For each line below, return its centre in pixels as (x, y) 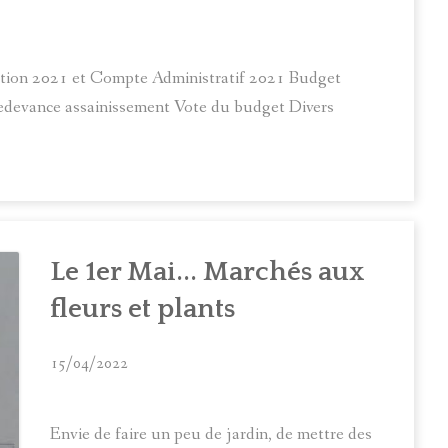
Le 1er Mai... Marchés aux (207, 271)
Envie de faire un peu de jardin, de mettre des (211, 434)
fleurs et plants (142, 308)
